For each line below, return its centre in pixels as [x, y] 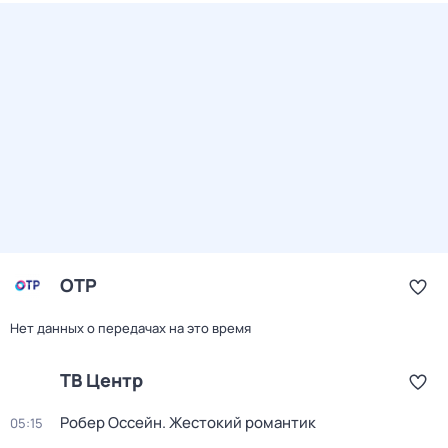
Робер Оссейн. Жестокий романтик [188, 422]
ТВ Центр [101, 380]
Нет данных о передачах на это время [130, 328]
